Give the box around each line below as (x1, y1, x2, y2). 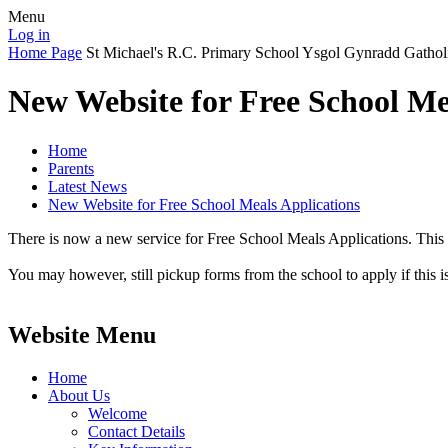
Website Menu (8, 321, 156, 348)
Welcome (88, 404, 147, 422)
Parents (48, 159, 94, 177)
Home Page (8, 44, 82, 61)
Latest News (48, 177, 127, 195)
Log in (8, 26, 50, 43)
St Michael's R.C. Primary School (86, 44, 299, 61)
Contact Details (88, 422, 185, 440)
